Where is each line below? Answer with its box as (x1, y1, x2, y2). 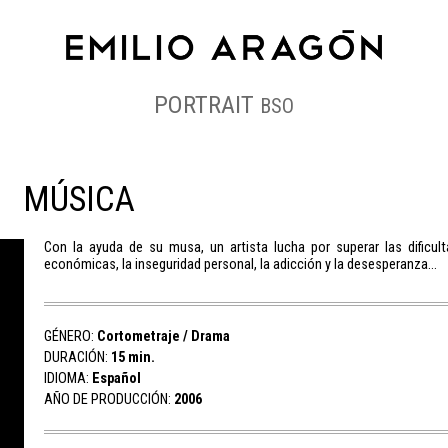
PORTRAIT (154, 90, 260, 119)
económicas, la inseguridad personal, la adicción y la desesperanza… (43, 256, 437, 273)
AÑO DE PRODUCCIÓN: (43, 390, 174, 408)
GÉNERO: (43, 327, 97, 345)
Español (91, 369, 141, 387)
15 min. (110, 348, 155, 366)
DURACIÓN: (43, 348, 111, 366)
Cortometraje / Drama (96, 327, 230, 345)
